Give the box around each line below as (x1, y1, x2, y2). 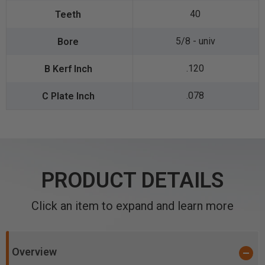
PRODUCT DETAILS (41, 168, 224, 193)
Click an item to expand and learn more (31, 199, 234, 214)
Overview (12, 245, 57, 258)
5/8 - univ (175, 35, 215, 47)
